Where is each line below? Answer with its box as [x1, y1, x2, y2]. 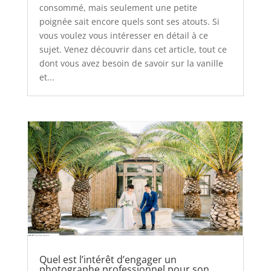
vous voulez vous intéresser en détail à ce [39, 29, 208, 41]
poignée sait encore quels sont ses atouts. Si [39, 15, 220, 27]
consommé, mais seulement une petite [39, 1, 197, 13]
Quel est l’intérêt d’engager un [39, 252, 177, 266]
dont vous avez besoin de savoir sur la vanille [39, 57, 223, 69]
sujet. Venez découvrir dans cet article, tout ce [39, 43, 227, 55]
